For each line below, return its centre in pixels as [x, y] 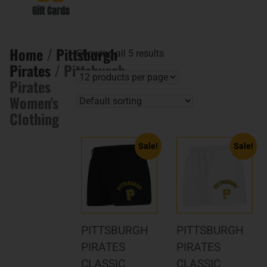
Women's [34, 103]
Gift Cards [51, 11]
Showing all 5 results [120, 54]
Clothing [34, 119]
